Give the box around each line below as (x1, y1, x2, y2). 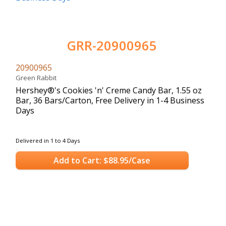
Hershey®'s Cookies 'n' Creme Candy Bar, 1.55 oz (16, 84, 202, 96)
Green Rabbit (16, 73, 60, 82)
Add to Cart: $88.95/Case (53, 155, 151, 166)
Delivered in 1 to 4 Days (16, 136, 80, 144)
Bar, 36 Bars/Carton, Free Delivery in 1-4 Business (16, 94, 204, 106)
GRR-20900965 (67, 36, 157, 54)
